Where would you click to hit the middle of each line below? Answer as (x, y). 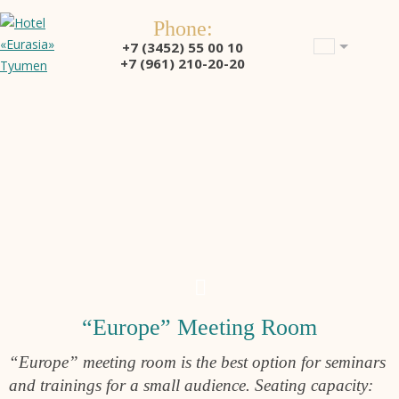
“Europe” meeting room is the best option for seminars (197, 362)
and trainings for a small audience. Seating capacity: (191, 385)
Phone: (183, 28)
